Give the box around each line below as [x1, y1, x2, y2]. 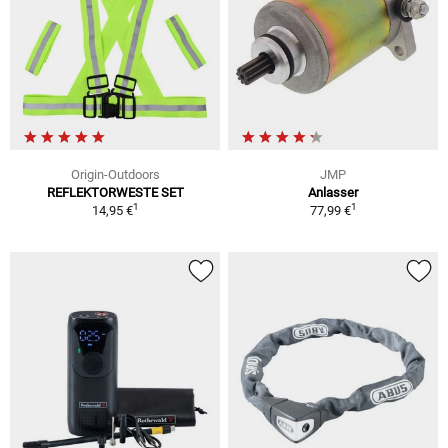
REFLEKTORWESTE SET [46, 184, 184, 200]
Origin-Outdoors [70, 166, 160, 182]
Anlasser [308, 184, 358, 200]
